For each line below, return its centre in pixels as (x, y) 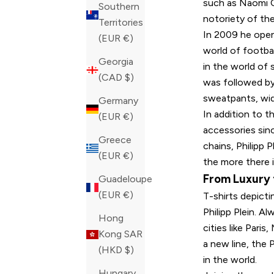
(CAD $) (129, 78)
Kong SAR (120, 234)
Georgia (116, 62)
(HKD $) (129, 250)
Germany (118, 101)
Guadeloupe (125, 179)
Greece (115, 140)
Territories (121, 23)
